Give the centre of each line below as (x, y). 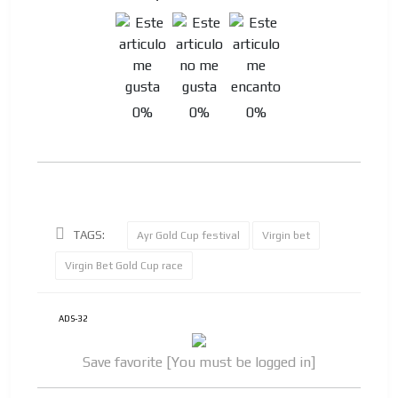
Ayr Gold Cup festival (188, 236)
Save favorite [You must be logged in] (199, 362)
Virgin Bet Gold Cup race (124, 266)
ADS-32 (73, 319)
